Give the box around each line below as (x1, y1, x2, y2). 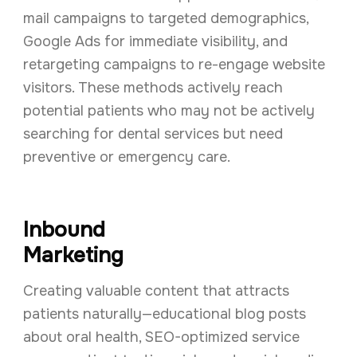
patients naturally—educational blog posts (22, 305, 306, 324)
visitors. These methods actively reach (22, 78, 283, 96)
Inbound (22, 217, 105, 244)
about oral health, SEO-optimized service (22, 328, 300, 347)
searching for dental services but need (22, 124, 283, 143)
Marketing (22, 242, 124, 269)
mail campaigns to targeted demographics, (22, 9, 308, 27)
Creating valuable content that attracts (22, 282, 289, 300)
